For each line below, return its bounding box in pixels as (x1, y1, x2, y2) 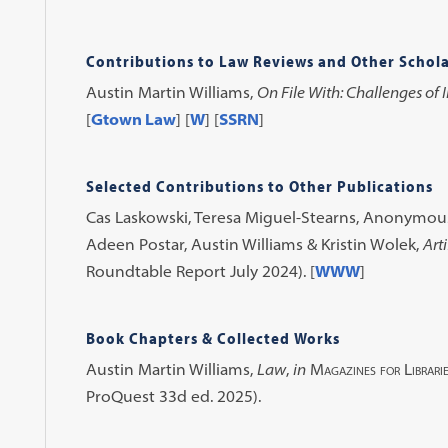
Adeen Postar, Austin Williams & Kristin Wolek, (85, 234, 423, 254)
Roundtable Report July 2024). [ (85, 261, 315, 281)
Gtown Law (90, 109, 176, 129)
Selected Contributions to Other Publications (85, 176, 433, 196)
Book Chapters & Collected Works (85, 328, 340, 348)
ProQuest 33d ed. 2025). (85, 386, 261, 406)
